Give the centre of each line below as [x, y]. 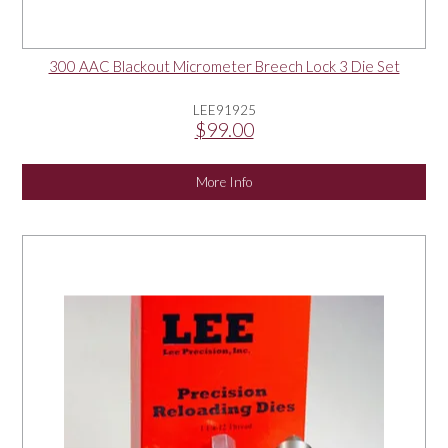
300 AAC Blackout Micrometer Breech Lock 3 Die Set [224, 66]
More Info [224, 182]
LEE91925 [224, 110]
